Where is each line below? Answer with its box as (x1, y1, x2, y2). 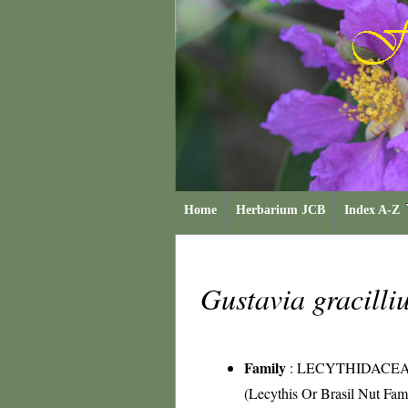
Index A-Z (344, 203, 400, 217)
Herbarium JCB (236, 203, 325, 217)
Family (244, 357, 286, 378)
